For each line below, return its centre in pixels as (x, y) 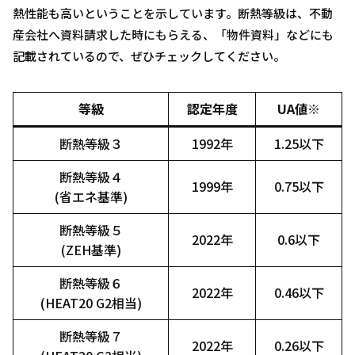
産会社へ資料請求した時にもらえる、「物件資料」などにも (173, 34)
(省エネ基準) (91, 196)
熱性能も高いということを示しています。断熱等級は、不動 (173, 13)
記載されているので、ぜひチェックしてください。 (149, 55)
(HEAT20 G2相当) (91, 302)
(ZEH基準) (91, 249)
